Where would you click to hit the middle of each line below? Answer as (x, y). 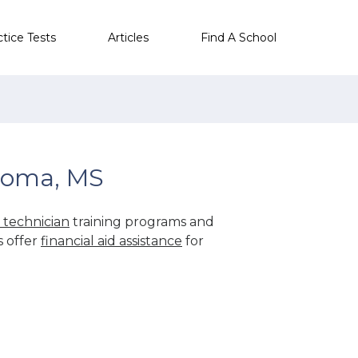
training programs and (142, 221)
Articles (128, 37)
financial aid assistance (111, 241)
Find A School (239, 37)
